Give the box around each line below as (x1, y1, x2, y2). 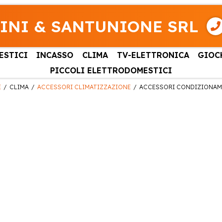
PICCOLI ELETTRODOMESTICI (50, 65, 172, 75)
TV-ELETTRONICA (116, 50, 189, 60)
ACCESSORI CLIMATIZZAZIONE (37, 83, 131, 91)
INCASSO (36, 50, 74, 60)
